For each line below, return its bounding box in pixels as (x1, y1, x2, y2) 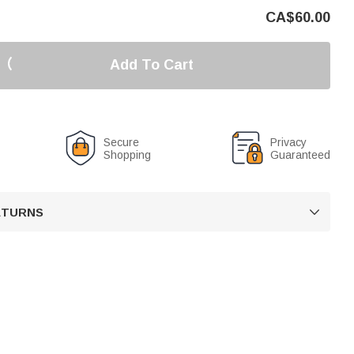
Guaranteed (270, 148, 330, 161)
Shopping (104, 148, 152, 161)
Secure (104, 135, 140, 149)
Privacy (270, 135, 307, 149)
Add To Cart (109, 57, 194, 73)
